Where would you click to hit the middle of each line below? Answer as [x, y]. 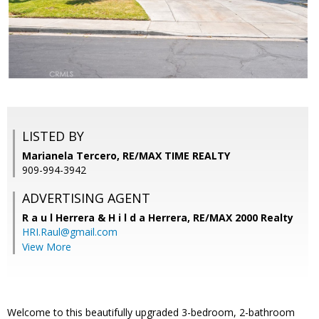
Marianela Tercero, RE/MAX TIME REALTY [126, 156]
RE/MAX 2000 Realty [243, 218]
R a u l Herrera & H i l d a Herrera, [108, 218]
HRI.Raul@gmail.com [70, 232]
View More [47, 247]
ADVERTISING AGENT [86, 198]
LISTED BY [53, 136]
